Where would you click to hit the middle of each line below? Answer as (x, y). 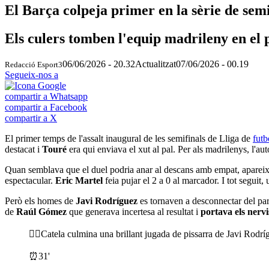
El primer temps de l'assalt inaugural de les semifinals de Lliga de (129, 138)
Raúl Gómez (41, 211)
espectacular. (30, 180)
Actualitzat (156, 64)
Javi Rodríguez (108, 201)
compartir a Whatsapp (46, 96)
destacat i (23, 149)
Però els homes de (40, 201)
